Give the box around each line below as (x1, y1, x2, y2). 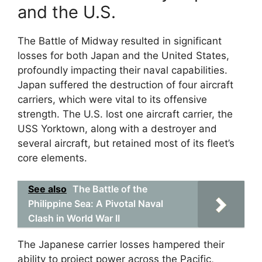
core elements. (18, 152, 87, 164)
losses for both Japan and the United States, (18, 50, 229, 61)
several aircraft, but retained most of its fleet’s (18, 137, 235, 149)
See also (28, 182, 67, 195)
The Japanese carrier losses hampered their (18, 238, 225, 250)
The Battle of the (73, 182, 147, 195)
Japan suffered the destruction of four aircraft (18, 79, 233, 91)
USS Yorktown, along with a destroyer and (18, 123, 217, 135)
